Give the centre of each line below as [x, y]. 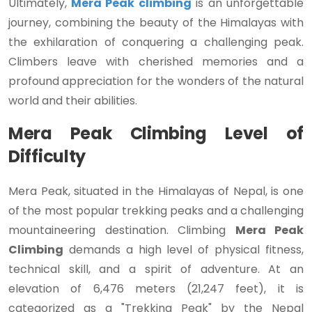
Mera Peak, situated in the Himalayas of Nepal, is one [156, 192]
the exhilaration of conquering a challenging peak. [156, 42]
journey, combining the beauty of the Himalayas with [156, 23]
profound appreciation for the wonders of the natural [156, 81]
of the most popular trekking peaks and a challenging [156, 211]
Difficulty [47, 157]
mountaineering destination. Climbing [122, 231]
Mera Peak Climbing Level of [156, 134]
